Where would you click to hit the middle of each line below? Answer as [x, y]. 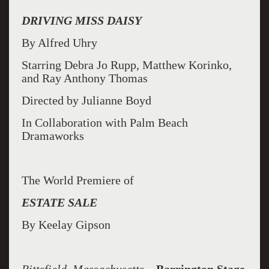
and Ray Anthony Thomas [84, 78]
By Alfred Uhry [59, 43]
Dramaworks [53, 136]
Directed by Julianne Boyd [88, 100]
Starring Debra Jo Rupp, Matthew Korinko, [126, 65]
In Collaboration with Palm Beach [104, 122]
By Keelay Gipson [67, 225]
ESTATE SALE [59, 202]
